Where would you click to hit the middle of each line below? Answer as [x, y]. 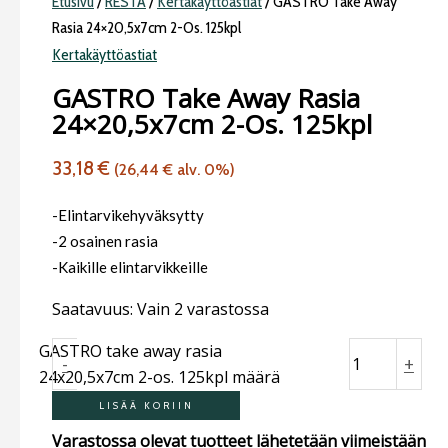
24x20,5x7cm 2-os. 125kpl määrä [160, 376]
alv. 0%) [204, 169]
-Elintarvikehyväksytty [128, 214]
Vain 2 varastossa [203, 308]
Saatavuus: [92, 308]
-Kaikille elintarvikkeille [130, 266]
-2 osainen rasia [105, 240]
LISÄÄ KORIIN [146, 405]
